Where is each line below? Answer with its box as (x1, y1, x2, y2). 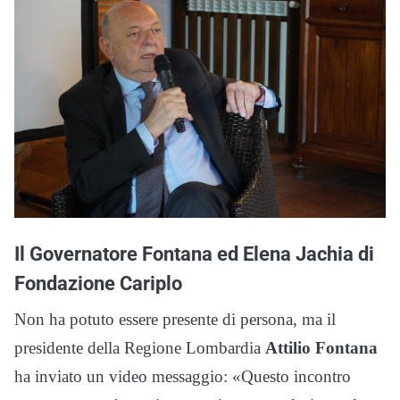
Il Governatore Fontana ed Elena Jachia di (14, 242, 374, 266)
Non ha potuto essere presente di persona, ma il (14, 310, 336, 329)
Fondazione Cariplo (14, 271, 182, 296)
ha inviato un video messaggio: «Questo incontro (14, 367, 351, 387)
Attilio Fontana (265, 338, 378, 358)
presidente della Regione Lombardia (14, 338, 265, 358)
